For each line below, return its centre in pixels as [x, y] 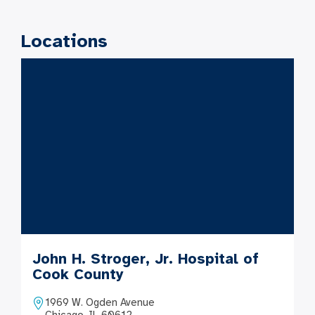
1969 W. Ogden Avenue [100, 302]
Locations [64, 41]
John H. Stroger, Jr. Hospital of [146, 259]
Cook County [78, 274]
